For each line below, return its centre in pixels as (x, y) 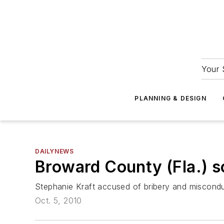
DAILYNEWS (54, 151)
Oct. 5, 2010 (58, 201)
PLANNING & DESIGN (170, 98)
